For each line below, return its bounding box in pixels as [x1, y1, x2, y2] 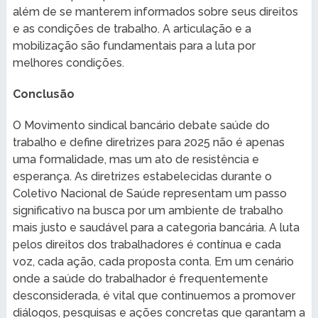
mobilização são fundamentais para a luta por [12, 38, 256, 53]
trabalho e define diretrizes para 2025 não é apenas [12, 135, 285, 149]
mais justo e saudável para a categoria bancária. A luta [12, 220, 300, 234]
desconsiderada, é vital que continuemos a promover [12, 288, 295, 302]
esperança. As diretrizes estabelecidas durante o [12, 169, 272, 183]
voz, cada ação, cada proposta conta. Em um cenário [12, 254, 294, 268]
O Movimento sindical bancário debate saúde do [12, 118, 270, 132]
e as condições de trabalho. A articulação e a [12, 21, 251, 35]
